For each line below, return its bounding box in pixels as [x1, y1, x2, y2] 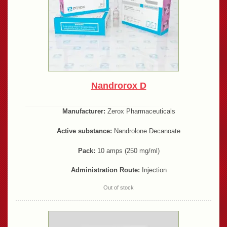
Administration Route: [70, 166, 140, 174]
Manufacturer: [62, 107, 105, 116]
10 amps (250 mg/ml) [95, 146, 160, 155]
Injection [139, 166, 167, 174]
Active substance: [57, 127, 112, 135]
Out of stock [103, 184, 134, 191]
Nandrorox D [91, 81, 146, 91]
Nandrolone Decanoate [112, 127, 180, 135]
